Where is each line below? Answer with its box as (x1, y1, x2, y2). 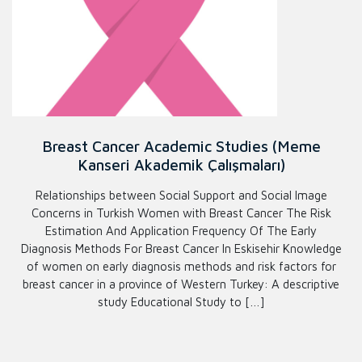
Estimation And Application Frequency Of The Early (45, 224, 317, 238)
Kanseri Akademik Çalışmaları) (77, 155, 285, 175)
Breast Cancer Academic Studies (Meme (41, 137, 321, 156)
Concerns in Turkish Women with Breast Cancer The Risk (31, 206, 331, 221)
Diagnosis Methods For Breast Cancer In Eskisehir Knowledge (20, 242, 342, 256)
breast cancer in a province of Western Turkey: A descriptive (23, 277, 339, 292)
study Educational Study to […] (97, 295, 265, 309)
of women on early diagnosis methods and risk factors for (26, 259, 336, 274)
